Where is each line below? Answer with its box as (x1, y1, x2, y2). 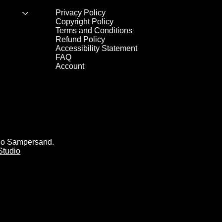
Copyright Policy (55, 17, 114, 26)
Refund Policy (55, 35, 106, 44)
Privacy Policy (55, 8, 106, 17)
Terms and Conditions (55, 26, 133, 35)
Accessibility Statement (55, 44, 138, 53)
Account (55, 62, 85, 71)
